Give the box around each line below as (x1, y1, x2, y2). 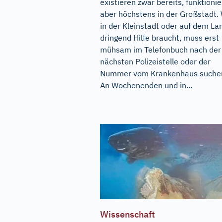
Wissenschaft (100, 209, 155, 221)
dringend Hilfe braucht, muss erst (100, 32, 219, 43)
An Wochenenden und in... (100, 80, 192, 90)
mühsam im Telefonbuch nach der (100, 44, 221, 55)
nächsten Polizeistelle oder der (100, 56, 211, 66)
